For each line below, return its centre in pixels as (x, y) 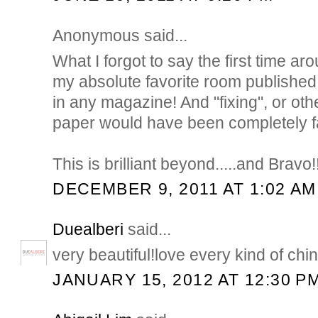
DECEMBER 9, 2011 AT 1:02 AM (185, 189)
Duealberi (88, 229)
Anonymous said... (120, 35)
